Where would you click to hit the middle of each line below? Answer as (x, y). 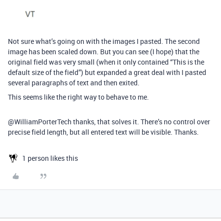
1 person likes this (50, 158)
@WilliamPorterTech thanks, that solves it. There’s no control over (109, 122)
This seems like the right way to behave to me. (78, 97)
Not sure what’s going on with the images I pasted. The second (104, 41)
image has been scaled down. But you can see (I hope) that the (104, 52)
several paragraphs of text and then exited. (74, 83)
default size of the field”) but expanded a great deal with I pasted (107, 73)
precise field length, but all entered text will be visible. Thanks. (103, 132)
